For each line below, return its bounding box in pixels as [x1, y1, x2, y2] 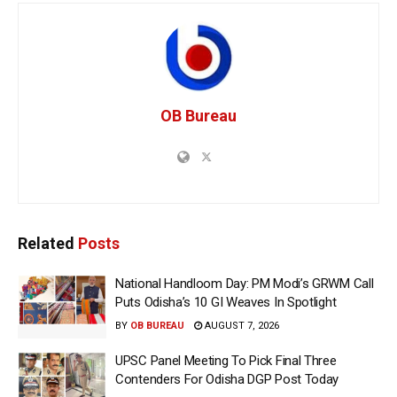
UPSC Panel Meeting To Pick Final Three [115, 352, 337, 369]
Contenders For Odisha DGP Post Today [115, 370, 339, 387]
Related [18, 234, 74, 253]
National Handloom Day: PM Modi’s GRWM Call [115, 276, 374, 292]
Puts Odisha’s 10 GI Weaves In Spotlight [115, 294, 337, 311]
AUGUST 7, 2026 [202, 320, 279, 332]
